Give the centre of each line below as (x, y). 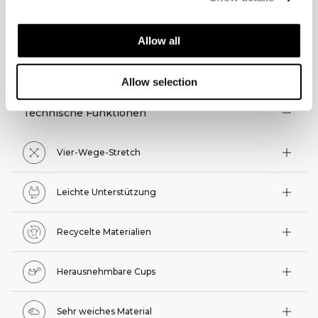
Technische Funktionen (84, 113)
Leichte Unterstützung (106, 192)
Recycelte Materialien (104, 231)
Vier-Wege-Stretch (99, 152)
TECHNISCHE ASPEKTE (106, 64)
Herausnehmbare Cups (106, 271)
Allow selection (159, 82)
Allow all (159, 40)
